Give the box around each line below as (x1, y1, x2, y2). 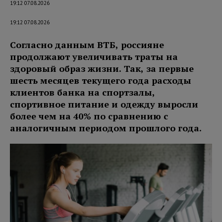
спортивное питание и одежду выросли (10, 98, 198, 110)
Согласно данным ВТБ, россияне (10, 38, 164, 51)
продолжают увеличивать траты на (10, 50, 178, 62)
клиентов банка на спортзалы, (10, 86, 155, 98)
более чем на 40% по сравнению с (10, 110, 168, 122)
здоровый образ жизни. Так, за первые (10, 62, 194, 74)
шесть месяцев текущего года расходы (10, 74, 191, 86)
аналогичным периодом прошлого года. (10, 121, 202, 134)
